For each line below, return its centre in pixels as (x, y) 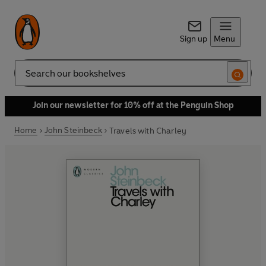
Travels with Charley (148, 131)
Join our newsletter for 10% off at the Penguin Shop (133, 105)
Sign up (193, 39)
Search (27, 78)
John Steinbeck (73, 130)
